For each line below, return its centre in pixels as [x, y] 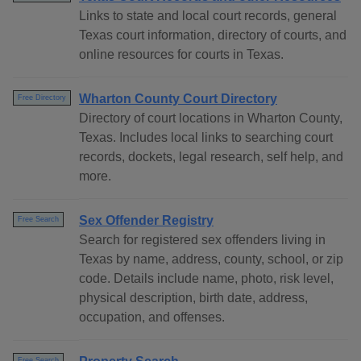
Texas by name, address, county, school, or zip [211, 259]
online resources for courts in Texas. [181, 55]
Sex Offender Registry [146, 221]
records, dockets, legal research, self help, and [211, 157]
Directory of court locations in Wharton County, [211, 118]
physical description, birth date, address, [193, 298]
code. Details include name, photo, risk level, [206, 279]
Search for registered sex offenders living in [202, 240]
